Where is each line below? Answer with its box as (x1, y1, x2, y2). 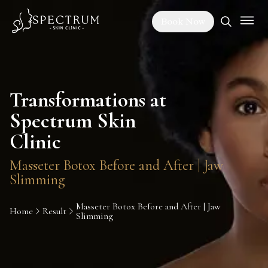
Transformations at (10, 87, 166, 112)
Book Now (161, 15, 205, 28)
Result (42, 205, 66, 217)
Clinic (10, 129, 61, 154)
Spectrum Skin (10, 108, 136, 133)
